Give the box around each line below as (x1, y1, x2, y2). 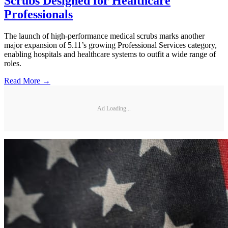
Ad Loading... (97, 104, 131, 112)
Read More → (4, 76, 50, 85)
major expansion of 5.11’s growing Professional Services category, (4, 41, 217, 50)
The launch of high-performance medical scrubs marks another (4, 32, 205, 41)
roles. (4, 59, 21, 68)
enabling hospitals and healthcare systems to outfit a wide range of (4, 50, 216, 59)
